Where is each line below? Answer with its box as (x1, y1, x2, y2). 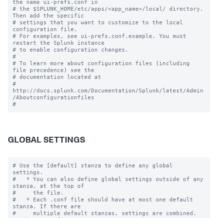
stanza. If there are (13, 203, 81, 210)
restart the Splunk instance (13, 39, 105, 46)
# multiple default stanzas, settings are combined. (13, 210, 197, 217)
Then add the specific (13, 12, 88, 19)
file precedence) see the (13, 67, 94, 73)
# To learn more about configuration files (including (13, 60, 190, 67)
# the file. (13, 189, 64, 196)
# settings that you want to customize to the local (13, 19, 183, 26)
